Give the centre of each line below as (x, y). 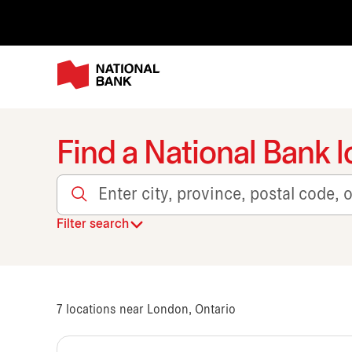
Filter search (93, 225)
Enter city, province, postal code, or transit (185, 193)
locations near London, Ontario (149, 310)
